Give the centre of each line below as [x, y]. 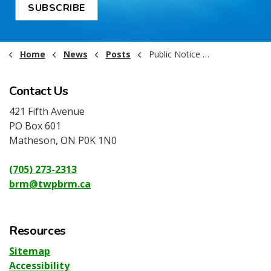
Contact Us [39, 91]
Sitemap [30, 251]
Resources [38, 230]
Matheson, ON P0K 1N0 [63, 140]
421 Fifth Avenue [47, 111]
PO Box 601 [35, 126]
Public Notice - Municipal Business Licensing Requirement [175, 54]
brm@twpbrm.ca [50, 184]
